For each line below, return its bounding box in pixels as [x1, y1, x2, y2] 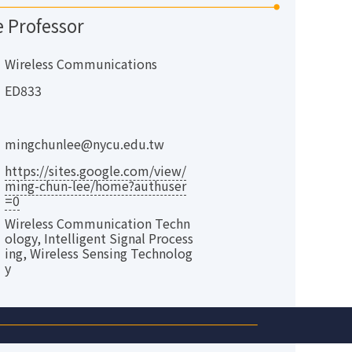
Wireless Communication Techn [5, 213, 190, 233]
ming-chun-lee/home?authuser [5, 175, 186, 195]
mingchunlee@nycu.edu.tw [5, 134, 164, 153]
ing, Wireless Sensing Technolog [5, 243, 192, 262]
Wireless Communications [5, 53, 157, 73]
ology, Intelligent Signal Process [5, 228, 193, 247]
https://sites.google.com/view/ [5, 160, 186, 180]
